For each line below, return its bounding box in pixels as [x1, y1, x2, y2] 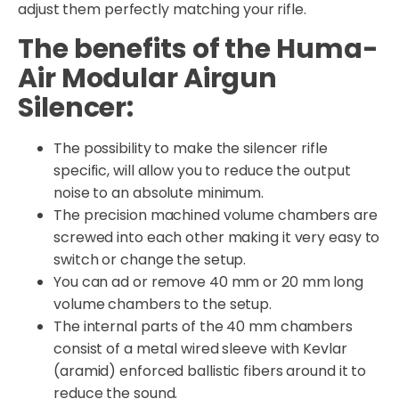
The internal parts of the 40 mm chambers [53, 315, 353, 337]
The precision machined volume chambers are [53, 204, 378, 225]
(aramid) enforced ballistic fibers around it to [53, 360, 367, 381]
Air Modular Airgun [18, 59, 278, 97]
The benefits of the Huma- [18, 29, 379, 68]
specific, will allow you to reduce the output [53, 159, 351, 181]
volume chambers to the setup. [53, 293, 273, 314]
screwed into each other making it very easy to [53, 226, 380, 248]
